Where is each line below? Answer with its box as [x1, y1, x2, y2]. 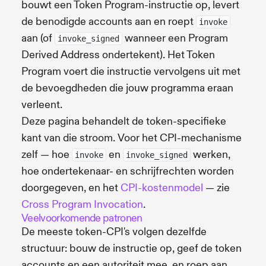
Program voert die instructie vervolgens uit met [21, 64, 240, 78]
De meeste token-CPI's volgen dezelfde [21, 224, 207, 239]
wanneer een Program [122, 31, 228, 45]
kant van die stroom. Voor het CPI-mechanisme [21, 131, 242, 145]
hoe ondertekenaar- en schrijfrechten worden [21, 164, 234, 178]
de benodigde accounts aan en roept [21, 14, 196, 28]
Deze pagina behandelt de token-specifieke [21, 114, 226, 128]
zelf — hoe [21, 147, 72, 161]
